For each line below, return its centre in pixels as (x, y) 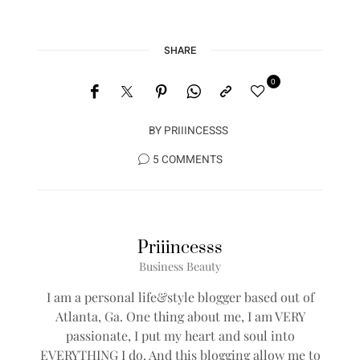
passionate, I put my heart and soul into (180, 335)
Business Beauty (180, 266)
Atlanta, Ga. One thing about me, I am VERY (180, 316)
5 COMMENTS (187, 160)
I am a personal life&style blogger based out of (180, 297)
